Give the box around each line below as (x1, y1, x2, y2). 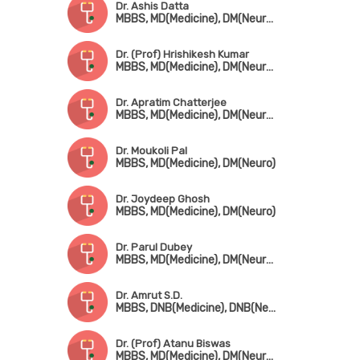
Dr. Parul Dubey (115, 241, 192, 253)
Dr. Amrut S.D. (115, 289, 182, 301)
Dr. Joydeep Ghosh (115, 193, 210, 205)
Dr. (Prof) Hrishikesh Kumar (115, 48, 249, 60)
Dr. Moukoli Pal (115, 145, 187, 157)
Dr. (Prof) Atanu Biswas (115, 337, 231, 350)
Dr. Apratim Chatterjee (115, 96, 227, 108)
